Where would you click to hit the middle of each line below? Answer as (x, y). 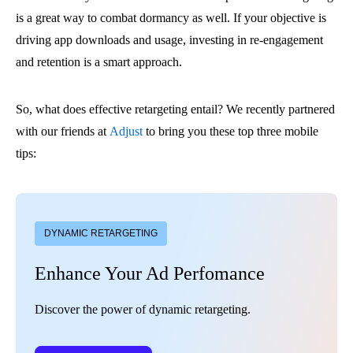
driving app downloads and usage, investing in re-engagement (169, 40)
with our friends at (63, 131)
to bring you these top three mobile (230, 131)
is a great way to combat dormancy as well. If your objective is (171, 18)
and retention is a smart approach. (99, 62)
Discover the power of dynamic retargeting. (143, 309)
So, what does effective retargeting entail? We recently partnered (175, 109)
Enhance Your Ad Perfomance (150, 273)
